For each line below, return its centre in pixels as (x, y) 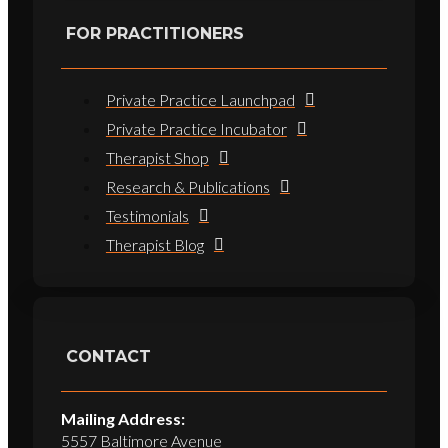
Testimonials (147, 216)
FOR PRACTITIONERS (154, 34)
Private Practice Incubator (196, 129)
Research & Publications (187, 187)
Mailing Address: (122, 418)
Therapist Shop (157, 158)
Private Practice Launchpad (200, 100)
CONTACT (108, 356)
